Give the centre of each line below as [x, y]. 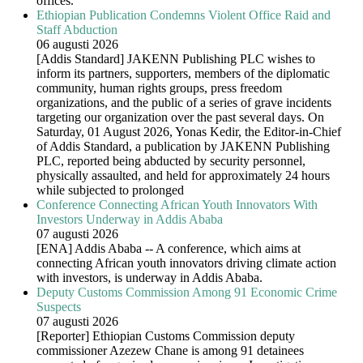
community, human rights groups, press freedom [159, 88]
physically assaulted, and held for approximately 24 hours [183, 176]
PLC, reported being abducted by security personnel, [171, 161]
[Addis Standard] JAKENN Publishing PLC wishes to [176, 59]
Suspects [59, 307]
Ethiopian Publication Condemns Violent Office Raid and [184, 15]
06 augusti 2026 [77, 45]
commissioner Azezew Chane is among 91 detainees [170, 351]
